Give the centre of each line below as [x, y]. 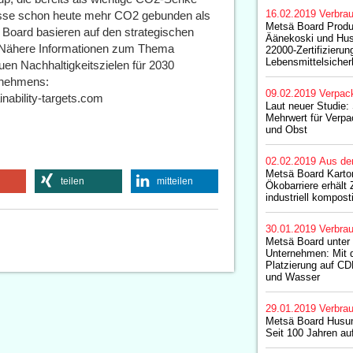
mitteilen [175, 181]
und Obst [286, 130]
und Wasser [292, 277]
